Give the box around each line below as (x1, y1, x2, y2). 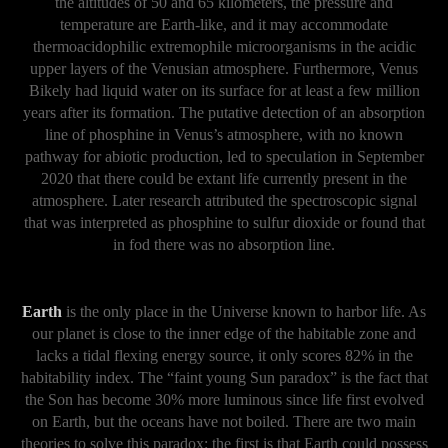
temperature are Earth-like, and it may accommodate (60, 16, 388, 34)
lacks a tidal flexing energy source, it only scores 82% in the (35, 346, 413, 364)
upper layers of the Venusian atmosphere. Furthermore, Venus (30, 60, 418, 78)
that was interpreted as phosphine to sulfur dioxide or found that (23, 214, 425, 232)
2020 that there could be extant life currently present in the (41, 170, 407, 188)
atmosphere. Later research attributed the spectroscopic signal (31, 192, 417, 210)
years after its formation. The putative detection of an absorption (23, 104, 425, 122)
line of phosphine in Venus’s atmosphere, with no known (45, 126, 403, 144)
